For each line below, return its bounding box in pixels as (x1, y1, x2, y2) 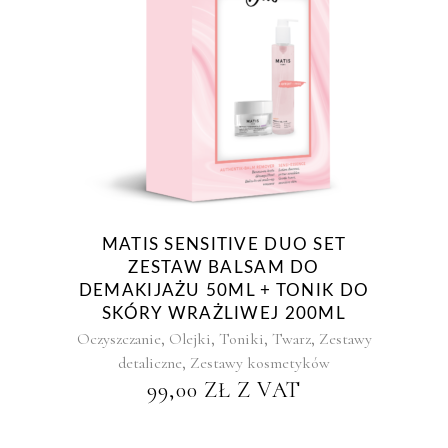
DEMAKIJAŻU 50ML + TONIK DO (78, 282, 370, 299)
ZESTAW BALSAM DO (128, 259, 320, 276)
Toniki (218, 329, 264, 349)
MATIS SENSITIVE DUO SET (101, 236, 347, 253)
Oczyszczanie (76, 329, 161, 349)
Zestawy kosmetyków (190, 353, 330, 373)
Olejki (168, 329, 211, 349)
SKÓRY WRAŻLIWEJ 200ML (102, 305, 346, 322)
